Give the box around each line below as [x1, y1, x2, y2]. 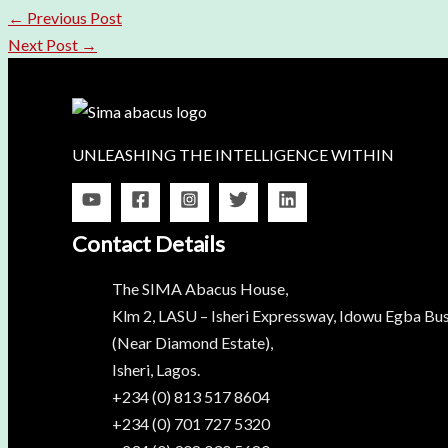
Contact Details [72, 229, 225, 257]
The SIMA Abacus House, [112, 278, 288, 298]
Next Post [8, 35, 81, 55]
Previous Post [24, 8, 122, 28]
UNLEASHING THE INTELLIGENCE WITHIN [72, 145, 394, 165]
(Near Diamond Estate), [112, 332, 273, 352]
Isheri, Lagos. [112, 359, 200, 379]
